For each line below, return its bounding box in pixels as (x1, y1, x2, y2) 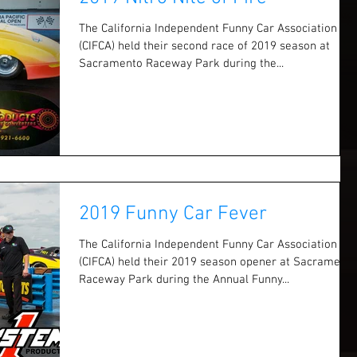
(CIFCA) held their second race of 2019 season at (79, 38, 330, 53)
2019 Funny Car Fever (79, 202, 267, 226)
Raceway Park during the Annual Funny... (79, 272, 289, 287)
